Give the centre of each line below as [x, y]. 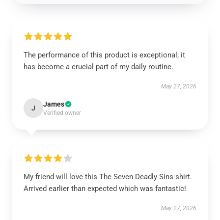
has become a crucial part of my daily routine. [98, 67]
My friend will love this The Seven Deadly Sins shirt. [108, 177]
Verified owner [62, 113]
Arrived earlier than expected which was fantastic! [105, 189]
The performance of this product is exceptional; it [104, 55]
